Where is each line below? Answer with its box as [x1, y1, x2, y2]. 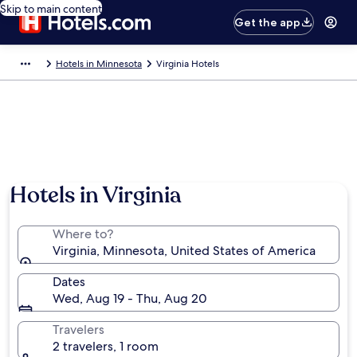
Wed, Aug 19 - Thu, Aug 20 [53, 290, 207, 307]
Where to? [53, 226, 113, 242]
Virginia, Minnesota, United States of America [53, 242, 316, 259]
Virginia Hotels [156, 57, 219, 70]
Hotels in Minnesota [56, 57, 142, 70]
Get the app [234, 15, 301, 29]
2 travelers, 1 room [53, 338, 159, 355]
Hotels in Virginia [10, 180, 182, 210]
